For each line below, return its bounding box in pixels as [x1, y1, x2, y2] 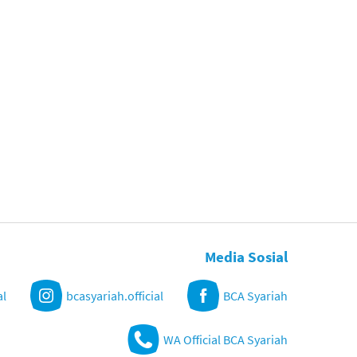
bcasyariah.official [66, 288, 163, 304]
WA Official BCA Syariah [163, 331, 288, 348]
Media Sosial [205, 247, 288, 267]
